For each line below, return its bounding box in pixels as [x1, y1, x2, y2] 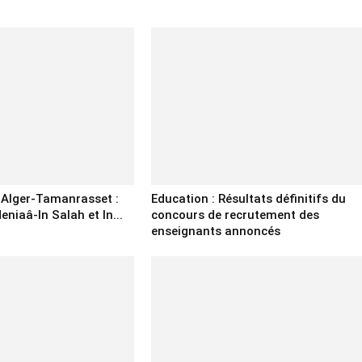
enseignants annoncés [150, 224, 280, 239]
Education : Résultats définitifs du [150, 192, 346, 207]
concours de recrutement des [150, 208, 319, 223]
